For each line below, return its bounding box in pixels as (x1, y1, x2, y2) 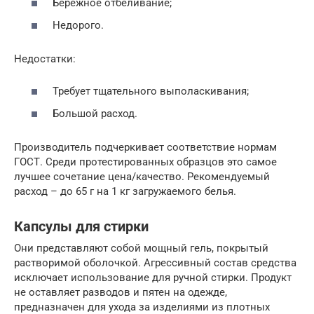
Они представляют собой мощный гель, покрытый (14, 241, 268, 254)
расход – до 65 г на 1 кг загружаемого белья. (14, 184, 236, 198)
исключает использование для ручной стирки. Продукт (14, 271, 292, 284)
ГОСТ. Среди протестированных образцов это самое (14, 155, 277, 168)
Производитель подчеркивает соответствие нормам (14, 140, 277, 153)
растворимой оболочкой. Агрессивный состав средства (14, 256, 296, 269)
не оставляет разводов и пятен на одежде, (14, 285, 227, 299)
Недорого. (53, 18, 104, 32)
